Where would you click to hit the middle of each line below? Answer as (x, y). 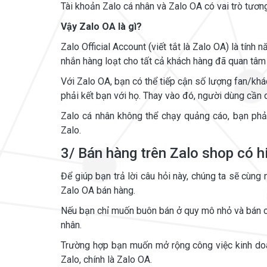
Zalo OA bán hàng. (98, 190)
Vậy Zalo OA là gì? (101, 27)
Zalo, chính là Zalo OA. (106, 260)
